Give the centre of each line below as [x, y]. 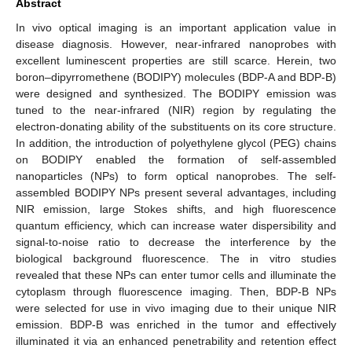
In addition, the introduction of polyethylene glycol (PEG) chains [176, 143]
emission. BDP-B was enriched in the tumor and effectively [176, 324]
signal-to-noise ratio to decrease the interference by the [176, 242]
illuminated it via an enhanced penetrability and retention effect [176, 341]
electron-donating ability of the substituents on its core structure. [176, 126]
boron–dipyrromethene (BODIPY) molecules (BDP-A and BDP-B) [176, 77]
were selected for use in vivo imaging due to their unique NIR [176, 308]
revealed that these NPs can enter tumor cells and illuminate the [176, 275]
